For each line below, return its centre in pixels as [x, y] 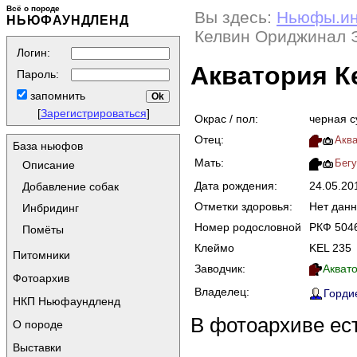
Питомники [41, 255]
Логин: [33, 53]
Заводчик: [220, 268]
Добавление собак [71, 186]
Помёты [43, 229]
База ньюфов [48, 146]
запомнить [56, 96]
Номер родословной [248, 227]
